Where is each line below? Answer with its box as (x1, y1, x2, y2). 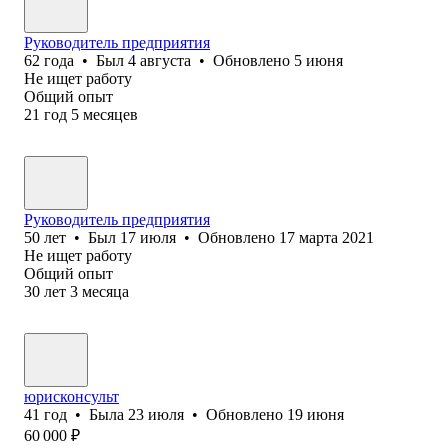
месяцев (83, 105, 138, 123)
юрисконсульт (24, 387, 119, 405)
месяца (82, 282, 129, 300)
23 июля (128, 405, 184, 423)
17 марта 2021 (279, 228, 374, 246)
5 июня (294, 51, 343, 69)
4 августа (128, 51, 191, 69)
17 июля (120, 228, 176, 246)
